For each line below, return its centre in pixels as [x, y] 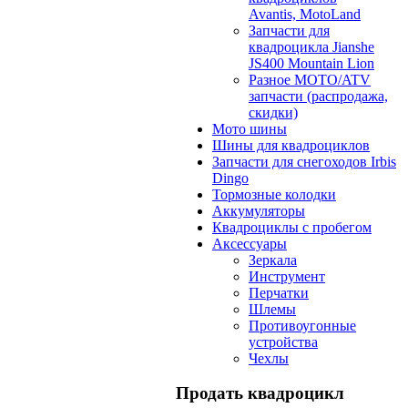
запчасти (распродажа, [318, 96]
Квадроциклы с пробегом [292, 227]
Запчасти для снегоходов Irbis [304, 161]
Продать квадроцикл [260, 393]
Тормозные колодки [274, 194]
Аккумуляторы [259, 210]
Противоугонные [302, 325]
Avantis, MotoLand [305, 14]
